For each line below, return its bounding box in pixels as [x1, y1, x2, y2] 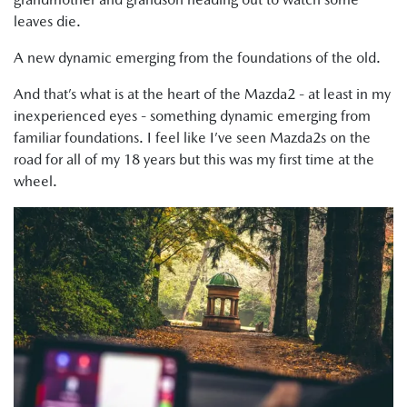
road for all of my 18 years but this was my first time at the [14, 151, 374, 169]
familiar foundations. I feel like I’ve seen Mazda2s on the [14, 129, 371, 147]
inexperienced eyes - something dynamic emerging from [14, 107, 371, 125]
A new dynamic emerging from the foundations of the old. [14, 49, 384, 67]
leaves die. [14, 13, 84, 31]
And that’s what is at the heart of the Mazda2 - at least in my [14, 85, 391, 104]
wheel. [14, 173, 57, 191]
